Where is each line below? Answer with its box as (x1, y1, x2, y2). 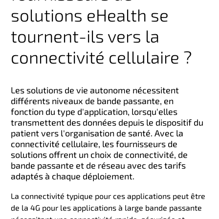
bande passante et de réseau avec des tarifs (11, 160, 186, 171)
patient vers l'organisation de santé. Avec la (11, 128, 184, 139)
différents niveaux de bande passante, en (11, 95, 174, 107)
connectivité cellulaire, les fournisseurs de (11, 138, 178, 150)
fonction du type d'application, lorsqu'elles (11, 106, 178, 117)
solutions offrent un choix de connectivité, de (11, 149, 188, 160)
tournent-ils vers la (11, 25, 160, 46)
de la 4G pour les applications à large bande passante (11, 203, 202, 213)
